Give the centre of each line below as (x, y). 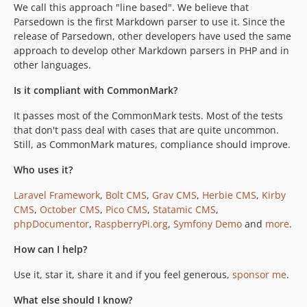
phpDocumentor (51, 224)
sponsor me (259, 275)
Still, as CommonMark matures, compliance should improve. (152, 145)
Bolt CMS (126, 195)
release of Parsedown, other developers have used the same (152, 36)
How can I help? (50, 249)
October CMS (70, 210)
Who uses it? (43, 170)
